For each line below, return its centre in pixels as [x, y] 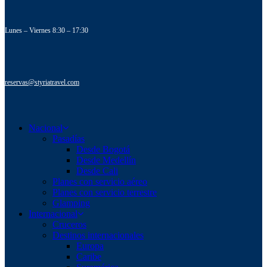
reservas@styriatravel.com [42, 82]
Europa [90, 246]
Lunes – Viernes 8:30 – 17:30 [46, 30]
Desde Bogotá [103, 149]
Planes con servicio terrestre [105, 192]
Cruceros [69, 224]
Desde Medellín [106, 160]
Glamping [71, 203]
